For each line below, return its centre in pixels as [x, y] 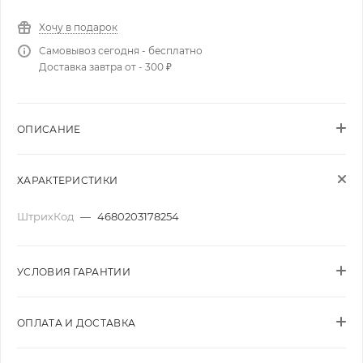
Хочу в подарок [78, 27]
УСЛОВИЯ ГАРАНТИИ [74, 272]
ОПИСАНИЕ [49, 129]
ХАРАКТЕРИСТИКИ [68, 180]
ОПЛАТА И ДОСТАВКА [77, 323]
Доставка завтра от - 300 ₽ [105, 67]
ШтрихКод [47, 216]
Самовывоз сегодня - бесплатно [121, 51]
